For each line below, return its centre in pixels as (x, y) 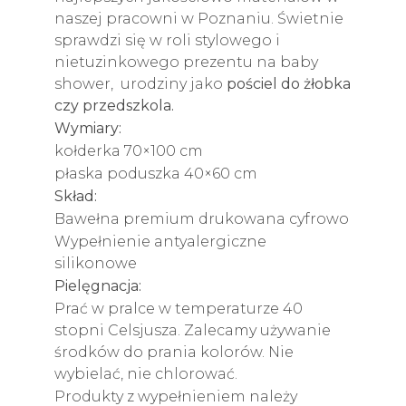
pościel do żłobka (289, 83)
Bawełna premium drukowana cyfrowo (202, 218)
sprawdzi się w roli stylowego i (167, 40)
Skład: (76, 196)
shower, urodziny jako (140, 83)
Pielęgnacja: (98, 285)
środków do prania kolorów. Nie (174, 352)
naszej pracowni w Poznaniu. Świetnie (199, 18)
